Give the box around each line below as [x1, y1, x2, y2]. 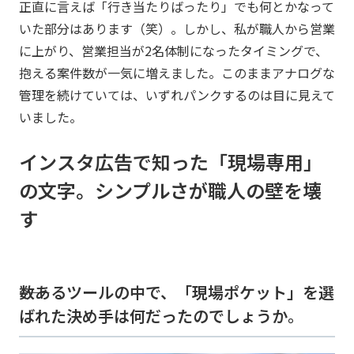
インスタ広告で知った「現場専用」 [19, 148, 322, 176]
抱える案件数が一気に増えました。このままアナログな [19, 63, 335, 83]
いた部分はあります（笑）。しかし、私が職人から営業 [19, 19, 335, 39]
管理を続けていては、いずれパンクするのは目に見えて [19, 85, 335, 105]
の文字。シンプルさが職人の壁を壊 [19, 176, 322, 205]
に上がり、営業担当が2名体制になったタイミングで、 [19, 41, 328, 61]
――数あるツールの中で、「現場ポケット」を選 [19, 281, 334, 304]
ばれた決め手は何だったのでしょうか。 [19, 304, 303, 328]
